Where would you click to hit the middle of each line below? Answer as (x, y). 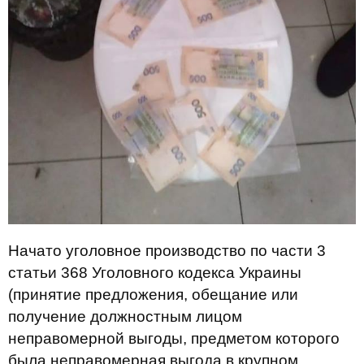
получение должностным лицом (125, 316)
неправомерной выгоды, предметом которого (174, 338)
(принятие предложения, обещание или (153, 294)
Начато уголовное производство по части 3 (167, 250)
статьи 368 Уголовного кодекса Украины (155, 272)
